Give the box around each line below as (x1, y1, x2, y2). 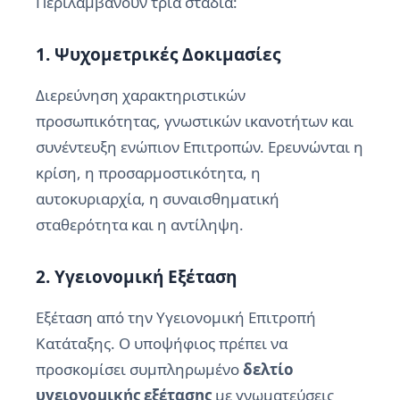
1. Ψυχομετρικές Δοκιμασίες (36, 42, 280, 66)
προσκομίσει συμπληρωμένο (36, 358, 243, 379)
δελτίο (243, 358, 294, 379)
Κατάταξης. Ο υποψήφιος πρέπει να (36, 332, 287, 354)
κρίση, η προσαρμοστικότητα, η (36, 162, 261, 183)
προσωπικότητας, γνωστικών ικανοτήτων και (36, 110, 354, 131)
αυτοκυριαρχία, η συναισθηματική (36, 187, 279, 209)
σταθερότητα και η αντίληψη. (36, 213, 244, 235)
